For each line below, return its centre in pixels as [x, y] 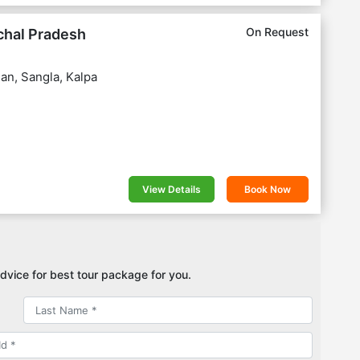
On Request [277, 32]
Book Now [267, 189]
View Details [171, 189]
